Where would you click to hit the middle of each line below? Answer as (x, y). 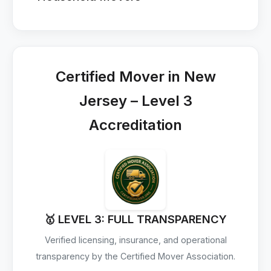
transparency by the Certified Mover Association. (135, 256)
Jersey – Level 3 (135, 101)
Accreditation (135, 125)
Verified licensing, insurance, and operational (135, 240)
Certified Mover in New (135, 77)
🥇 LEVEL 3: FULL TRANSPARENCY (135, 219)
